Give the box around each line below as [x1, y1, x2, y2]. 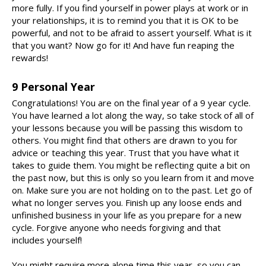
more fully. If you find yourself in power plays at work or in [12, 2, 248, 14]
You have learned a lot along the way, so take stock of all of [12, 109, 254, 122]
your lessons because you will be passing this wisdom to [12, 122, 243, 134]
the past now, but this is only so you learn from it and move [12, 172, 254, 184]
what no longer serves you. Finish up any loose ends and [12, 197, 242, 209]
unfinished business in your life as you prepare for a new [12, 209, 242, 221]
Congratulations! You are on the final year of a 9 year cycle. [12, 97, 251, 109]
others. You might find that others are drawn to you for [12, 134, 237, 147]
